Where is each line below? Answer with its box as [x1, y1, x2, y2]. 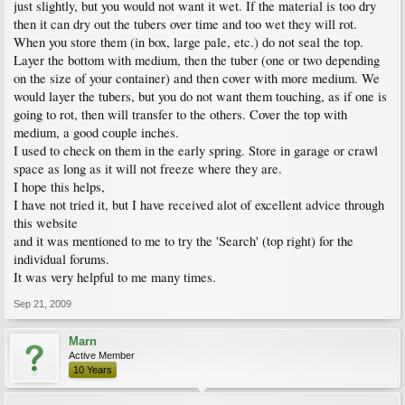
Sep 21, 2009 [14, 298, 71, 309]
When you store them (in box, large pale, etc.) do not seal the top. [14, 33, 363, 51]
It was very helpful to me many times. [14, 268, 216, 286]
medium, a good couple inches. [14, 124, 179, 141]
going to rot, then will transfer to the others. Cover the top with [14, 106, 347, 123]
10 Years [73, 364, 112, 375]
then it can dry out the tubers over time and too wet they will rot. [14, 15, 357, 33]
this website [14, 214, 78, 231]
